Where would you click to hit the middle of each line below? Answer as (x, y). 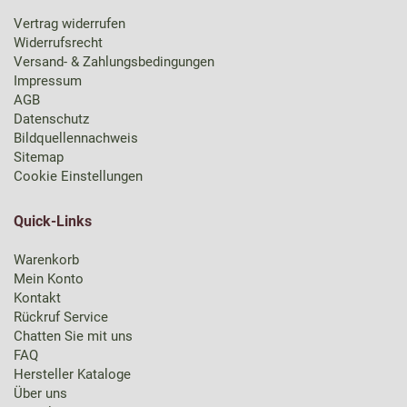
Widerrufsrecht (58, 43)
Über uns (40, 393)
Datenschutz (51, 119)
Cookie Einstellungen (78, 176)
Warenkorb (46, 260)
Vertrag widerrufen (69, 24)
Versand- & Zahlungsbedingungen (114, 62)
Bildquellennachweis (76, 138)
